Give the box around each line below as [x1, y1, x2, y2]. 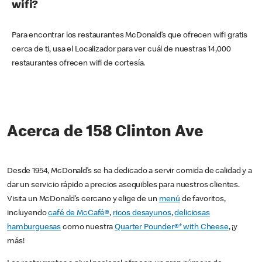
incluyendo [7, 209, 49, 218]
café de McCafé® [48, 209, 110, 218]
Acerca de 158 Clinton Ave [7, 125, 203, 142]
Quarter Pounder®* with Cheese [115, 223, 229, 232]
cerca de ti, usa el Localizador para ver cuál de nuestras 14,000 [12, 46, 231, 54]
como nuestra [61, 223, 115, 232]
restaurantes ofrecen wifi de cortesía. [12, 60, 146, 68]
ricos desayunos [112, 209, 171, 218]
